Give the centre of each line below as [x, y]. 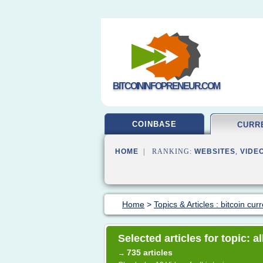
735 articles [150, 252]
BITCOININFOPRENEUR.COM [166, 86]
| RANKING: [166, 151]
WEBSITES [215, 151]
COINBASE [154, 124]
